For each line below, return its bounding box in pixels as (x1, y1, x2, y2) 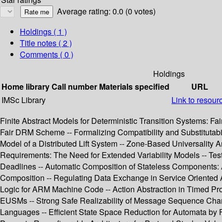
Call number (52, 81, 97, 93)
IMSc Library (1, 94, 46, 106)
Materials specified (99, 81, 169, 93)
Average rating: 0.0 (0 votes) (57, 5, 156, 17)
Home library (1, 81, 50, 93)
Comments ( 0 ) (20, 49, 73, 60)
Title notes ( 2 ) (20, 37, 72, 49)
